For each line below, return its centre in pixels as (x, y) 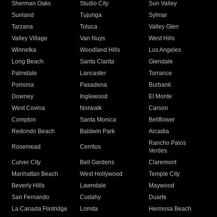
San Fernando (31, 197)
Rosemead (26, 147)
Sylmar (158, 15)
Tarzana (22, 27)
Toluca (89, 27)
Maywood (161, 186)
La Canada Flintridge (39, 209)
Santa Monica (98, 120)
